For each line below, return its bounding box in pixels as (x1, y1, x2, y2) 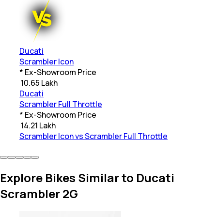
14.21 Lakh (21, 120, 56, 131)
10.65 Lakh (21, 77, 58, 89)
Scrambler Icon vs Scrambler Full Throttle (19, 131, 168, 142)
